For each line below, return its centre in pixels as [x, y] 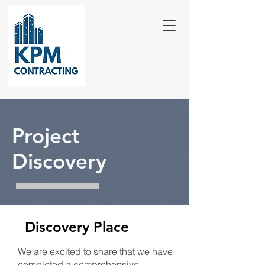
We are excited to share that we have [95, 251]
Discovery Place [77, 227]
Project [46, 136]
